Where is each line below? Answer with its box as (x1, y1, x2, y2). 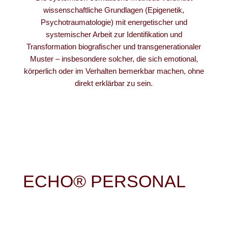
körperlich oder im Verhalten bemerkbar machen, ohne (23, 67, 204, 75)
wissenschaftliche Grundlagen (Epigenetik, (43, 6, 185, 14)
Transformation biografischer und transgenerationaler (26, 42, 202, 51)
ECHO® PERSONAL (22, 172, 186, 191)
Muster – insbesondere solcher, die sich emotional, (30, 54, 198, 63)
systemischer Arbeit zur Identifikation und (45, 30, 182, 39)
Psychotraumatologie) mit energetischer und (40, 18, 187, 26)
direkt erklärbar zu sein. (75, 79, 153, 88)
